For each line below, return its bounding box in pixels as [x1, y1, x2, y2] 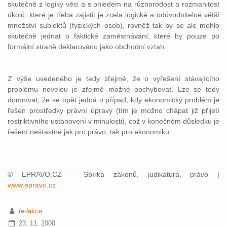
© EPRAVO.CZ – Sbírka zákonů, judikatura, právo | [8, 170, 219, 178]
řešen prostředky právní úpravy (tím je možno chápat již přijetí [8, 106, 219, 115]
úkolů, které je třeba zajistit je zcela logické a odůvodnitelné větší [8, 11, 219, 19]
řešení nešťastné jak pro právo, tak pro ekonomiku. [8, 128, 171, 136]
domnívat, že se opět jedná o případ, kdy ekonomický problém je [8, 96, 219, 104]
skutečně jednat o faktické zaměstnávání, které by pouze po [8, 32, 219, 40]
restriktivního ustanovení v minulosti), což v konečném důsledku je [8, 117, 219, 125]
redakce [18, 207, 42, 215]
